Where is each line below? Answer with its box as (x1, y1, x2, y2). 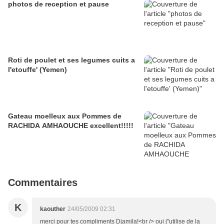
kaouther (40, 205, 65, 213)
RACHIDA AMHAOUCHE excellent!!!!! (8, 121, 133, 130)
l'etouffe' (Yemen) (8, 65, 67, 74)
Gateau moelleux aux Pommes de (8, 112, 121, 120)
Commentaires (8, 177, 77, 188)
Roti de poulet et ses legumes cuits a (8, 56, 135, 64)
